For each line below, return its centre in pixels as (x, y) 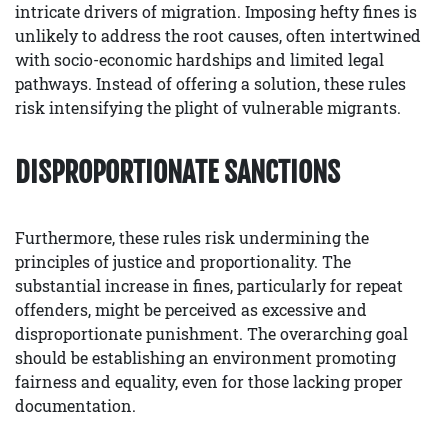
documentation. (75, 406)
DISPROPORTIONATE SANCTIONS (177, 173)
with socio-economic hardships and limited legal (199, 60)
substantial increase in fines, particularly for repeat (209, 286)
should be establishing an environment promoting (205, 358)
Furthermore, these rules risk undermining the (192, 238)
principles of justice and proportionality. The (183, 262)
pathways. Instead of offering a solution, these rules (210, 84)
